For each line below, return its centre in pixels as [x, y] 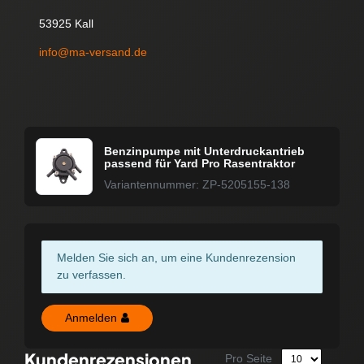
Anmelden [91, 317]
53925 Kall [66, 24]
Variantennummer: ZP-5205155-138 [197, 185]
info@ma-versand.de [93, 52]
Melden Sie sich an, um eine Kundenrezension [176, 258]
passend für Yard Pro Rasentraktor [199, 164]
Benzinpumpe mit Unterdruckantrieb [204, 152]
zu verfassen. [91, 275]
